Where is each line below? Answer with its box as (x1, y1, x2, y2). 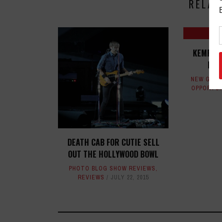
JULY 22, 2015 (111, 173, 149, 182)
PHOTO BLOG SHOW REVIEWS (69, 165, 156, 173)
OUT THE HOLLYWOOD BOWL (68, 148, 159, 161)
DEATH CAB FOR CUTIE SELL (67, 136, 160, 149)
